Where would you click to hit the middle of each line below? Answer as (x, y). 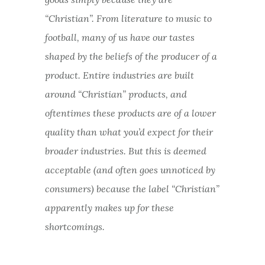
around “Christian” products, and (116, 94)
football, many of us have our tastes (119, 37)
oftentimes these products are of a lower (130, 113)
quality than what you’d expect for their (129, 132)
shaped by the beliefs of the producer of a (131, 56)
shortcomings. (75, 226)
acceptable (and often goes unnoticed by (130, 169)
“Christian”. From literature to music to (128, 18)
